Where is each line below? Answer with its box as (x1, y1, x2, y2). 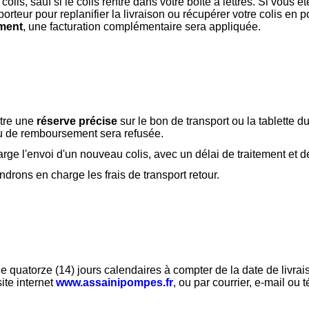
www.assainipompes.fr (56, 277, 173, 289)
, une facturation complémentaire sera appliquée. (23, 20, 261, 32)
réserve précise (37, 115, 117, 128)
